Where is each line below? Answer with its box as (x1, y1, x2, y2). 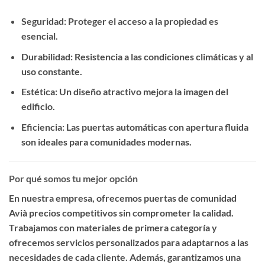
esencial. (21, 30, 58, 42)
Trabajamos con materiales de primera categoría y (9, 221, 217, 233)
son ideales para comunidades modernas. (21, 135, 192, 147)
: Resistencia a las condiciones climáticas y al (70, 50, 253, 62)
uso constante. (21, 65, 82, 77)
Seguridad (21, 15, 64, 27)
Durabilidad (21, 50, 70, 62)
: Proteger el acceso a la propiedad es (63, 15, 218, 27)
